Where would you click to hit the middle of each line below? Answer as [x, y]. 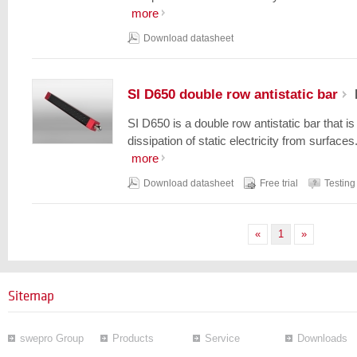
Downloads [322, 338]
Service [222, 338]
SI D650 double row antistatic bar [233, 94]
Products [133, 338]
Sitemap [31, 296]
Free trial [279, 183]
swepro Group [52, 338]
